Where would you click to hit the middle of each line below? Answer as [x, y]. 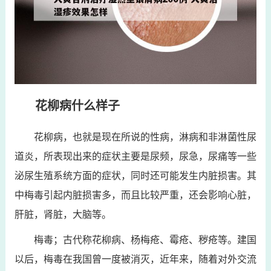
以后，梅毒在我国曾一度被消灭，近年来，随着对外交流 [135, 259]
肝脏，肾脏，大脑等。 [63, 214]
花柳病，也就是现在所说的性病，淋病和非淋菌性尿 [145, 137]
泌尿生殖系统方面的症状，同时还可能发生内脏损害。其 [135, 175]
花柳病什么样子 [77, 106]
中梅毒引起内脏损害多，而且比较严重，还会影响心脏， [135, 195]
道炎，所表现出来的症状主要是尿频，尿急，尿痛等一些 [135, 156]
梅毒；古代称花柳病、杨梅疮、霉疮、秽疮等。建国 [145, 240]
